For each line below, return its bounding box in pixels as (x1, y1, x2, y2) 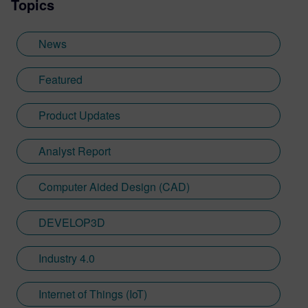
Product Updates (38, 107, 120, 123)
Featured (38, 71, 82, 87)
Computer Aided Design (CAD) (38, 178, 190, 195)
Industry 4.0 (38, 250, 95, 266)
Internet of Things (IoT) (38, 285, 147, 302)
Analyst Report (38, 142, 111, 159)
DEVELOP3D (38, 214, 105, 230)
